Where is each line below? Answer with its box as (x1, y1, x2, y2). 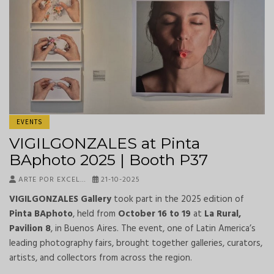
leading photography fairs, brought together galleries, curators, (9, 236, 262, 251)
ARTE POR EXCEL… (15, 174, 86, 187)
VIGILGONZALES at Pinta (9, 134, 200, 153)
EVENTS (17, 117, 42, 127)
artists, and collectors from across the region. (9, 251, 192, 266)
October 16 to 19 (118, 207, 191, 222)
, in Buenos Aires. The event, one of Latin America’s (51, 221, 256, 237)
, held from (73, 207, 118, 222)
